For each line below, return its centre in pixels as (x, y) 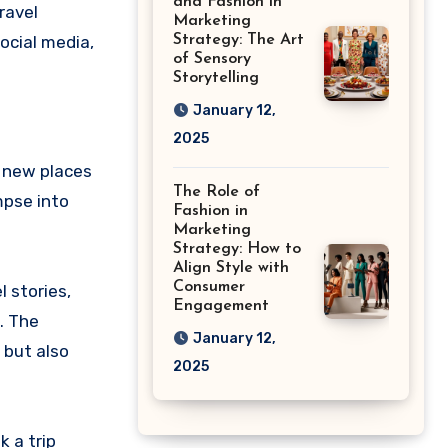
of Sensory (212, 59)
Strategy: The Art (238, 40)
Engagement (221, 306)
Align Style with (231, 268)
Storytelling (216, 78)
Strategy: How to (237, 249)
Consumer (209, 287)
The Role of (216, 192)
